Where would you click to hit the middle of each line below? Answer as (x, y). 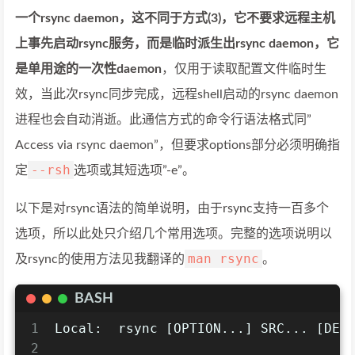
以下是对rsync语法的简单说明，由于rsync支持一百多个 (172, 209)
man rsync (223, 259)
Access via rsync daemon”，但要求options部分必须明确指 (177, 145)
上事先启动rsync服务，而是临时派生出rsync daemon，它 (177, 44)
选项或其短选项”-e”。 (134, 171)
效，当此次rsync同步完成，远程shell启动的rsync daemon (177, 95)
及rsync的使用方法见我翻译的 (100, 260)
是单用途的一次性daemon (88, 69)
